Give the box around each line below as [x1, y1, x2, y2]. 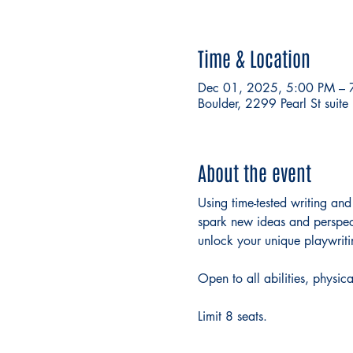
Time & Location [197, 45, 310, 70]
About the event [197, 158, 311, 184]
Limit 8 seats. [197, 308, 271, 325]
